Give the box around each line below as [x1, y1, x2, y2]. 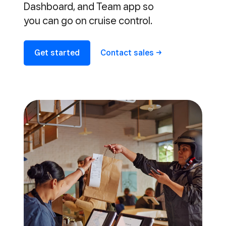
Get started [34, 48, 80, 58]
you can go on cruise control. [24, 15, 152, 27]
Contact [100, 48, 134, 58]
